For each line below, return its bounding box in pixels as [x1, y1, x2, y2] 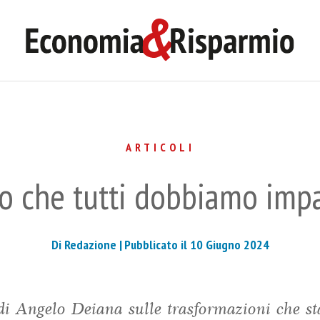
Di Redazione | [51, 236, 122, 254]
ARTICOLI [125, 139, 195, 154]
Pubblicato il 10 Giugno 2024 [124, 236, 269, 254]
